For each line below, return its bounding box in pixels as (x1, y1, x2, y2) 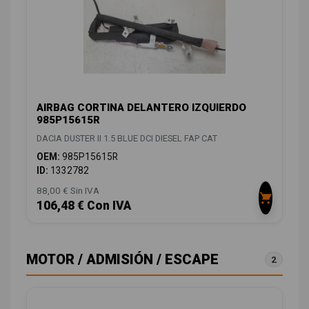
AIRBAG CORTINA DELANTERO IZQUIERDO (37, 101, 246, 114)
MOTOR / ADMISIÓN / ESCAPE (26, 251, 219, 268)
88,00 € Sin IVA (37, 185, 99, 197)
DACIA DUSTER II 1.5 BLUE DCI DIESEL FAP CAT (37, 133, 217, 144)
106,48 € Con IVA (37, 199, 131, 213)
